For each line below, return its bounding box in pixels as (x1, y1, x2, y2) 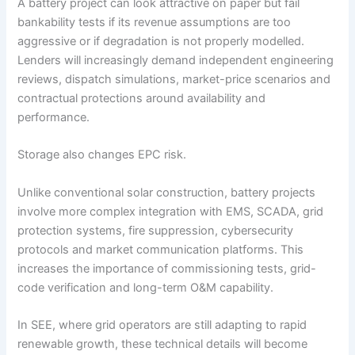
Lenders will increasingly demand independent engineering (17, 53, 334, 68)
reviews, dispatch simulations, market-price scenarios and (17, 72, 331, 87)
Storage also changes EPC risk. (17, 147, 187, 162)
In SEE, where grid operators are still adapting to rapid (17, 318, 307, 333)
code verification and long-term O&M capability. (17, 280, 274, 295)
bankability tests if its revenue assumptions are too (17, 15, 292, 30)
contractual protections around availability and (17, 91, 266, 106)
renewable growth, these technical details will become (17, 337, 308, 352)
